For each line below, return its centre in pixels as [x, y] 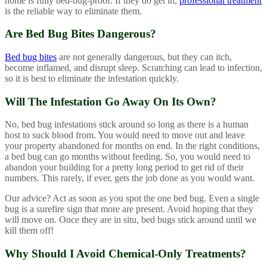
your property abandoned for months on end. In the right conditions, [132, 146]
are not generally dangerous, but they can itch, [144, 57]
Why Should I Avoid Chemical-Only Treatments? [125, 254]
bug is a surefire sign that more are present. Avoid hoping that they [129, 209]
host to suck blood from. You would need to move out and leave [125, 135]
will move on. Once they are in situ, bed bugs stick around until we [131, 220]
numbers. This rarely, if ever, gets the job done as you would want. [130, 178]
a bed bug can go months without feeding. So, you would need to [128, 157]
